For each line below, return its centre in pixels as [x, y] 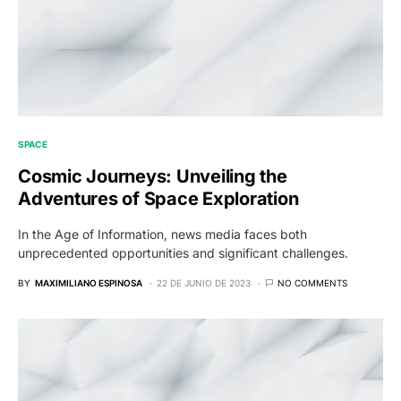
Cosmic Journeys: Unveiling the [153, 177]
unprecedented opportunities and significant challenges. [183, 253]
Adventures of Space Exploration [158, 199]
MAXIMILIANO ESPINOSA [89, 283]
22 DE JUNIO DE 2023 [204, 283]
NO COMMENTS [312, 283]
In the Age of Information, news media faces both [162, 235]
